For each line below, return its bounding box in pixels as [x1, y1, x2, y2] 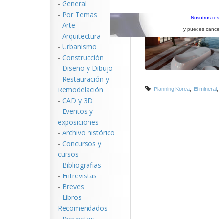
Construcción [62, 53, 104, 62]
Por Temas [62, 10, 97, 19]
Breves [62, 182, 84, 191]
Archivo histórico [62, 128, 115, 137]
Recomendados [58, 203, 108, 213]
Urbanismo [62, 42, 97, 51]
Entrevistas [62, 171, 97, 180]
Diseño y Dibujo [62, 64, 113, 73]
